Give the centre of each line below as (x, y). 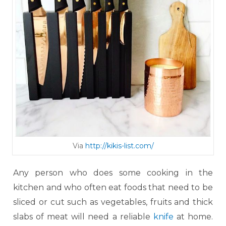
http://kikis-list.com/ (119, 146)
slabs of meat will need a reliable (83, 217)
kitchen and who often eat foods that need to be (113, 188)
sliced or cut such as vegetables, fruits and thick (113, 202)
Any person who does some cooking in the (113, 173)
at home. (193, 217)
